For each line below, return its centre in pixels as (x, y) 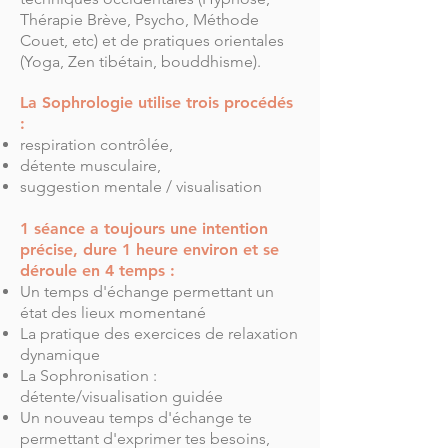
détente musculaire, (90, 165)
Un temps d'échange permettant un (147, 291)
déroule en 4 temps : (97, 270)
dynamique (60, 354)
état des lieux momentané (113, 312)
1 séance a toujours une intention (144, 228)
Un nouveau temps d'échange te (136, 417)
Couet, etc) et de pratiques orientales (152, 40)
